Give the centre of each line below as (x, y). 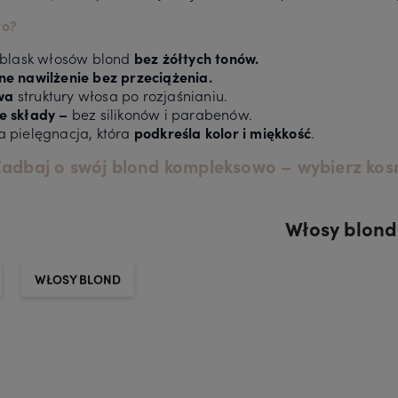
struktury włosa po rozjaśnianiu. (121, 95)
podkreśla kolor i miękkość (223, 132)
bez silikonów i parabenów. (160, 113)
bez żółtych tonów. (196, 57)
